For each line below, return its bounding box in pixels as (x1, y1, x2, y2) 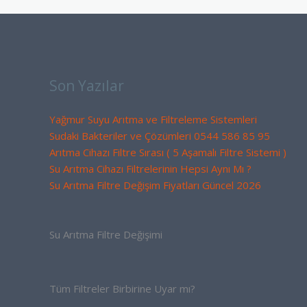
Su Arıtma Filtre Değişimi (49, 228, 162, 242)
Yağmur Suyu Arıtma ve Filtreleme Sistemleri (49, 112, 257, 126)
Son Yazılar (49, 75, 124, 95)
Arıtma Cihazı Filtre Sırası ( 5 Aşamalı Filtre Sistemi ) (49, 145, 286, 159)
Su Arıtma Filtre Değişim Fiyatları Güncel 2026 (49, 177, 261, 192)
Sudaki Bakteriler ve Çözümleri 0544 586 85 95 (49, 128, 270, 143)
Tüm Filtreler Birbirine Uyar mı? (49, 282, 195, 296)
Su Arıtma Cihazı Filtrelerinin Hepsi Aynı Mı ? (49, 161, 251, 175)
